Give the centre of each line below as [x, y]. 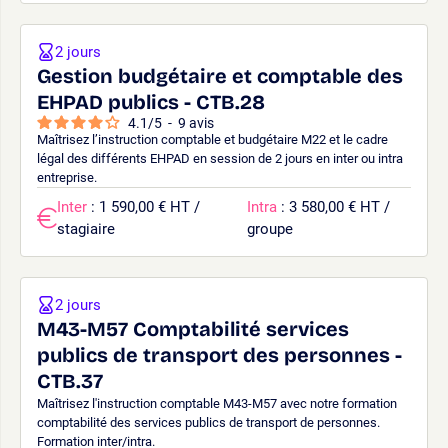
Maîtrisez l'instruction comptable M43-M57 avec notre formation [217, 403]
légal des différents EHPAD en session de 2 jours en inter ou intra [220, 158]
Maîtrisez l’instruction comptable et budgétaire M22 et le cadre [212, 139]
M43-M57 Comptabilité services [193, 328]
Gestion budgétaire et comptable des [220, 75]
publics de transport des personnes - [219, 354]
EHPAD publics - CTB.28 [151, 101]
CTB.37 [70, 380]
